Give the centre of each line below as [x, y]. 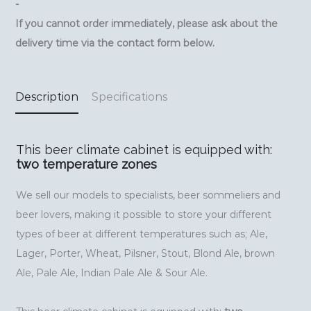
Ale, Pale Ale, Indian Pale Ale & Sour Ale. [112, 273]
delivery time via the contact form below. [115, 43]
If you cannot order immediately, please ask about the [147, 24]
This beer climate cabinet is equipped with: [144, 150]
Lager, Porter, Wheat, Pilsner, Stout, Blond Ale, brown [146, 254]
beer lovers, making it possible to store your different [144, 215]
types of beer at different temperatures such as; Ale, [142, 234]
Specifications [130, 97]
